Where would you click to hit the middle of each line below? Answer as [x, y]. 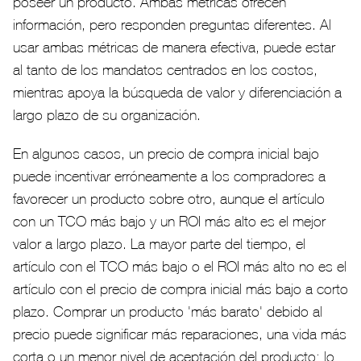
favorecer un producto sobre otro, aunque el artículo [169, 199]
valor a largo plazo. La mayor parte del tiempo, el [159, 244]
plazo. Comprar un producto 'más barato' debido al [168, 312]
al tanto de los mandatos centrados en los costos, [165, 70]
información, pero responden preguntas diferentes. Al [172, 25]
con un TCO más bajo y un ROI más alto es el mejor [169, 222]
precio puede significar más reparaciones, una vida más [180, 334]
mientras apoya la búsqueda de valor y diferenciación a [177, 93]
